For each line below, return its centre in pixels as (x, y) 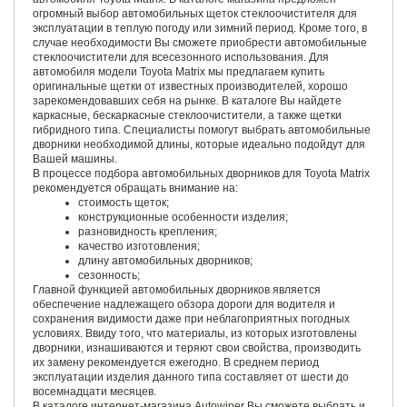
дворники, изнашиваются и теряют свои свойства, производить (197, 347)
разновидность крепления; (148, 231)
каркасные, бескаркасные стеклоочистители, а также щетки (187, 115)
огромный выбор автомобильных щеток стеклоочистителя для (195, 13)
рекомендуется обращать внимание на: (135, 188)
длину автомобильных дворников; (165, 260)
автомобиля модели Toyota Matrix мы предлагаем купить (179, 71)
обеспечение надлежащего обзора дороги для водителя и (184, 304)
